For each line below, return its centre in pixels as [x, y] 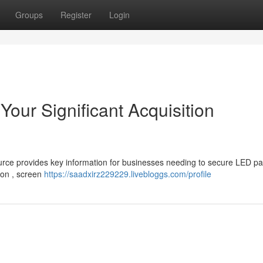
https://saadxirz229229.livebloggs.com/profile [128, 174]
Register [76, 15]
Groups [29, 15]
